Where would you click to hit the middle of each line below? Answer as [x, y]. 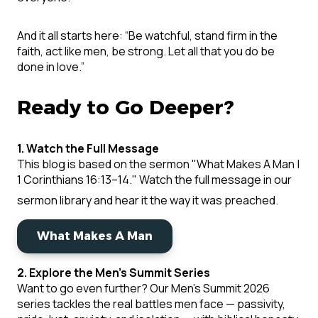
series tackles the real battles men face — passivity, [151, 304]
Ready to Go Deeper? [126, 108]
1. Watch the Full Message [88, 149]
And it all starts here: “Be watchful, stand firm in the [147, 36]
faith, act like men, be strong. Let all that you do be [146, 51]
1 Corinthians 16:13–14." [77, 180]
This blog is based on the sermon [104, 164]
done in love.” [51, 67]
